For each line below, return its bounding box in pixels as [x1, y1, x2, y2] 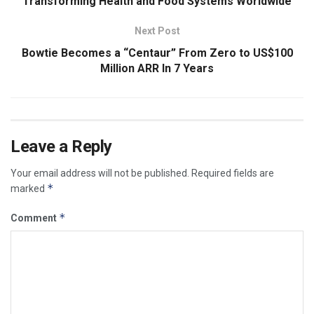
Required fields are [191, 167, 274, 179]
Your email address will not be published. [11, 167, 189, 179]
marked [11, 182, 47, 194]
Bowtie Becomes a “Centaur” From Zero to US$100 [21, 46, 293, 60]
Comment [11, 212, 59, 224]
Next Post [134, 25, 180, 36]
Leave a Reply [11, 136, 112, 156]
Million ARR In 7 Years [100, 61, 214, 75]
